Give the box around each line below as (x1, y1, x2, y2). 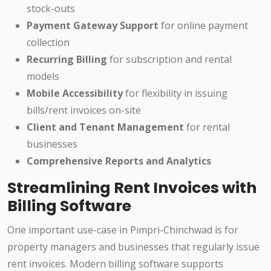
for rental (184, 120, 230, 134)
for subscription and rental (107, 53, 232, 67)
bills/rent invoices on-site (27, 103, 141, 117)
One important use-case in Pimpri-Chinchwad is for (7, 223, 238, 237)
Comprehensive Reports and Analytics (27, 154, 211, 168)
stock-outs (27, 2, 75, 16)
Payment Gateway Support (27, 19, 158, 33)
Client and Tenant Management (27, 120, 184, 134)
